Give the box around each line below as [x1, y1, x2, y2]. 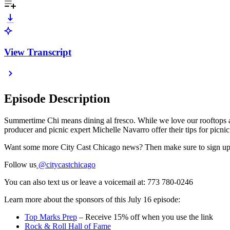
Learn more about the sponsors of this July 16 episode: [4, 195, 180, 204]
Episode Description [4, 92, 110, 106]
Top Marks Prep [25, 213, 77, 222]
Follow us [4, 160, 36, 169]
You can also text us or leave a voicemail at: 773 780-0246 [4, 178, 193, 187]
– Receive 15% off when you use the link [77, 213, 213, 222]
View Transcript [4, 46, 71, 57]
